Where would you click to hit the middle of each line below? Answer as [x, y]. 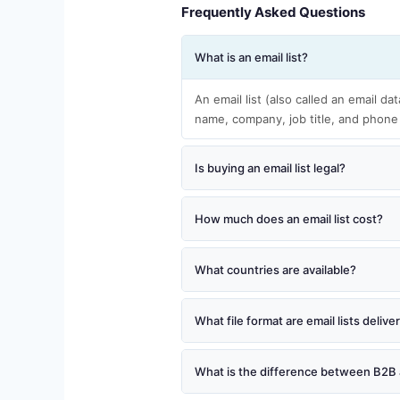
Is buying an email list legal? [270, 168]
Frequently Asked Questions [273, 12]
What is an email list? [251, 58]
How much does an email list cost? [288, 219]
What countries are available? [275, 270]
